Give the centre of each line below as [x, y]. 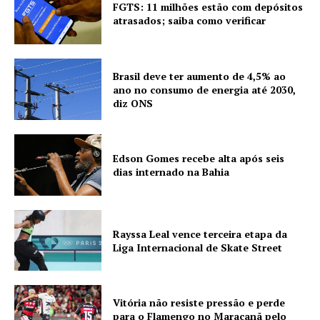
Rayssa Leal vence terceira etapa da [200, 234]
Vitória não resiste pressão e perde [199, 302]
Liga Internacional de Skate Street [198, 247]
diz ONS [133, 103]
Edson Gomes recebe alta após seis [199, 158]
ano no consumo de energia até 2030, [205, 89]
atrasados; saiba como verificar [190, 21]
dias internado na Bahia [171, 171]
